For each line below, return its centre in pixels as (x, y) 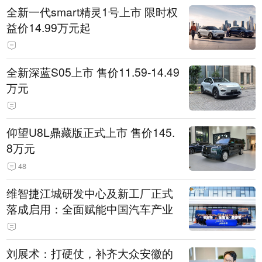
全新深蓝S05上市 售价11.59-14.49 (93, 72)
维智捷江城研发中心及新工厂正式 (90, 193)
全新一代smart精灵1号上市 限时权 (92, 11)
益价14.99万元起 (49, 27)
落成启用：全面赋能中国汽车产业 (90, 208)
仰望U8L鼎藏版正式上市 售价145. (91, 132)
